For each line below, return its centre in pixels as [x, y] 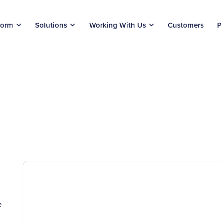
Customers [186, 25]
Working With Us [117, 25]
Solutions [51, 25]
